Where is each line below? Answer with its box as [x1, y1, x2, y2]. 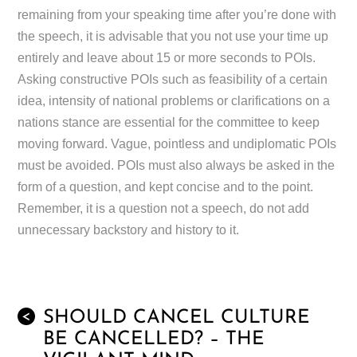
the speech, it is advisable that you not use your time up [18, 29, 329, 43]
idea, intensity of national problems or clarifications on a [18, 93, 331, 108]
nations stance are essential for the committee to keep [18, 115, 320, 129]
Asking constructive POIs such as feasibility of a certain [18, 72, 328, 86]
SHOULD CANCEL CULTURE [43, 308, 311, 328]
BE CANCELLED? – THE [43, 329, 265, 349]
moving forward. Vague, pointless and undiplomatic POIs [18, 136, 337, 151]
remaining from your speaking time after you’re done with [18, 7, 337, 22]
